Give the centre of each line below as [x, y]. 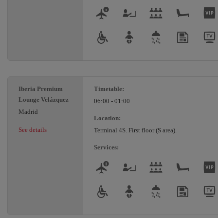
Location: [107, 118]
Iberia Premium [41, 89]
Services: [106, 147]
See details [33, 130]
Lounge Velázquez [44, 100]
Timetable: [109, 89]
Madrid [28, 112]
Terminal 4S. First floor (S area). [135, 130]
